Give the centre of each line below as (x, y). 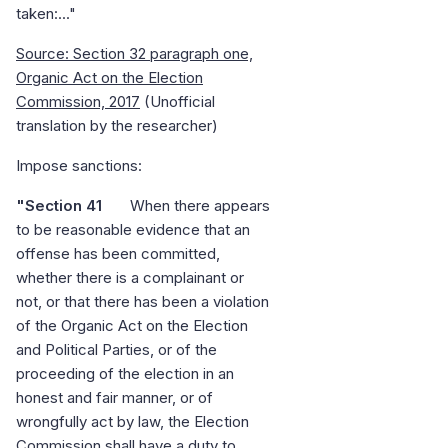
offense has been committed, (118, 254)
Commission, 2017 (78, 102)
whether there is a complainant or (130, 278)
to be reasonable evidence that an (133, 230)
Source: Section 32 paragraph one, (134, 54)
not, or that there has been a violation (142, 302)
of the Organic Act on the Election (132, 326)
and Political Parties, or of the (116, 350)
